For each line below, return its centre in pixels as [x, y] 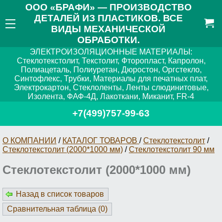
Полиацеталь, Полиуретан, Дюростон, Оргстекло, [111, 70]
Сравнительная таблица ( [54, 209]
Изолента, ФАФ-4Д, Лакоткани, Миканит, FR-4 [111, 97]
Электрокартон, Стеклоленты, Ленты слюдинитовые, [111, 88]
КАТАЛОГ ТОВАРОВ [101, 140]
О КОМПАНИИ [29, 140]
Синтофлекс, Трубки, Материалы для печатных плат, [111, 79]
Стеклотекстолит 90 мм [172, 149]
